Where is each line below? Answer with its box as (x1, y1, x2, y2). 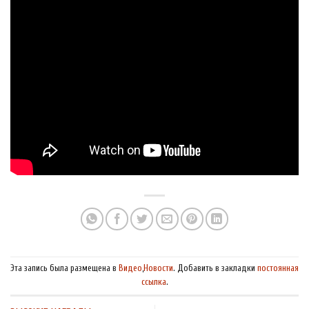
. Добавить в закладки (173, 263, 257, 273)
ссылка (141, 277, 166, 287)
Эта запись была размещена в (10, 263, 119, 273)
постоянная (257, 263, 299, 273)
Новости (143, 263, 173, 273)
